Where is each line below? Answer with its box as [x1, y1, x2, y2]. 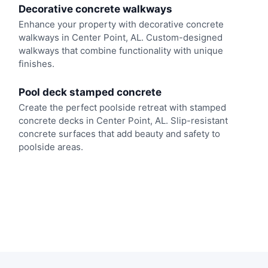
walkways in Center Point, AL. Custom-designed [18, 32, 223, 44]
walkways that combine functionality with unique [18, 45, 223, 57]
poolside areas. [18, 141, 83, 153]
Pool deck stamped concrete [18, 86, 162, 98]
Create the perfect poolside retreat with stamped [18, 101, 226, 113]
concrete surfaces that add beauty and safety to [18, 127, 220, 139]
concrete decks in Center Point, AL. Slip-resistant [18, 114, 228, 126]
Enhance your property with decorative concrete [18, 19, 224, 31]
